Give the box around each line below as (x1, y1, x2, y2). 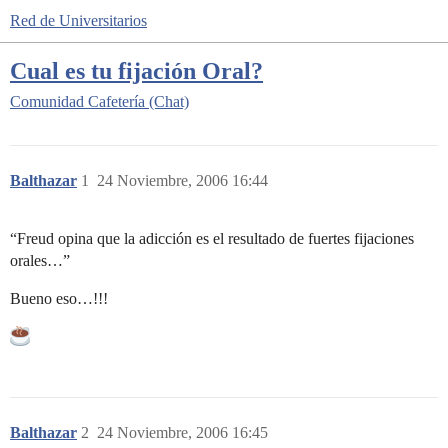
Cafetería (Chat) (88, 93, 189, 110)
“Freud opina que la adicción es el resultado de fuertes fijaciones (10, 230, 414, 247)
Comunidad (10, 93, 84, 110)
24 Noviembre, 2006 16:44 (97, 172, 268, 189)
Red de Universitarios (10, 12, 147, 29)
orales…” (10, 252, 70, 269)
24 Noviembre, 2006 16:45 (97, 424, 268, 441)
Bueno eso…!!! (10, 290, 108, 307)
